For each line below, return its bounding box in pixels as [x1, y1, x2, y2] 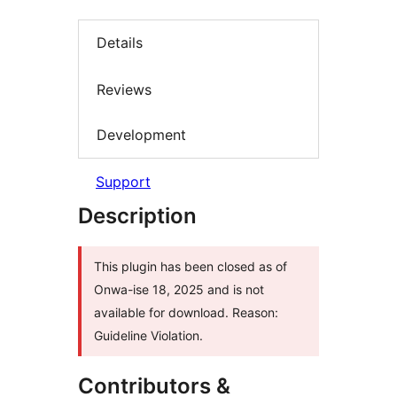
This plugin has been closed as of [94, 258, 287, 274]
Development [97, 126, 186, 144]
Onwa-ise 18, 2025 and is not [94, 281, 264, 297]
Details [97, 34, 143, 52]
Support [96, 172, 151, 191]
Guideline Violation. [94, 327, 203, 343]
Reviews [97, 80, 152, 98]
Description [78, 202, 197, 229]
